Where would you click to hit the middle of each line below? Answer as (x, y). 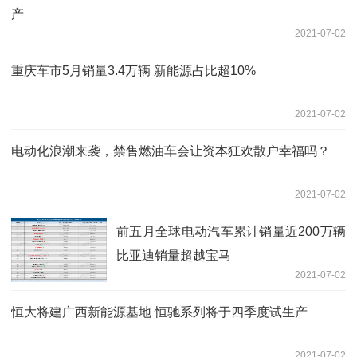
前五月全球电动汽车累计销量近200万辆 (231, 231)
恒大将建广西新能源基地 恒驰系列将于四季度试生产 (159, 312)
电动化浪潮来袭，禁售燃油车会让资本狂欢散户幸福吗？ (171, 151)
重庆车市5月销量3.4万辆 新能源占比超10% (133, 70)
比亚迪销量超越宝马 (174, 255)
